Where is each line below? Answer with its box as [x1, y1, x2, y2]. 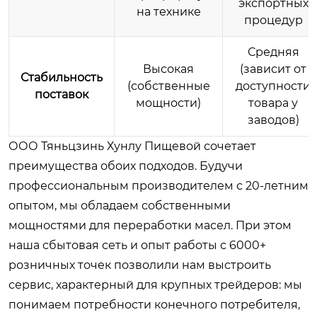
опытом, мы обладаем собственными [8, 198, 231, 212]
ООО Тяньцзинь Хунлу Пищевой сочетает [8, 139, 256, 153]
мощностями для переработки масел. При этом [8, 218, 292, 232]
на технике [136, 4, 201, 18]
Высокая [143, 62, 194, 76]
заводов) [247, 113, 299, 127]
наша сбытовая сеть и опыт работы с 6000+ [8, 238, 266, 252]
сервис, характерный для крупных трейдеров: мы [8, 277, 302, 292]
